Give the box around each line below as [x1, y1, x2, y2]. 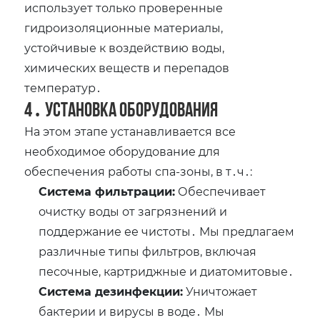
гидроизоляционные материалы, [24, 20, 224, 36]
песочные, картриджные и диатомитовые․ [39, 264, 294, 279]
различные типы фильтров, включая [39, 244, 257, 259]
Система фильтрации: [39, 184, 176, 199]
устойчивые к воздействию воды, [24, 40, 225, 56]
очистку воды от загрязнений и [39, 204, 228, 219]
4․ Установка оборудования [24, 99, 219, 121]
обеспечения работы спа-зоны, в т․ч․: [24, 164, 253, 179]
